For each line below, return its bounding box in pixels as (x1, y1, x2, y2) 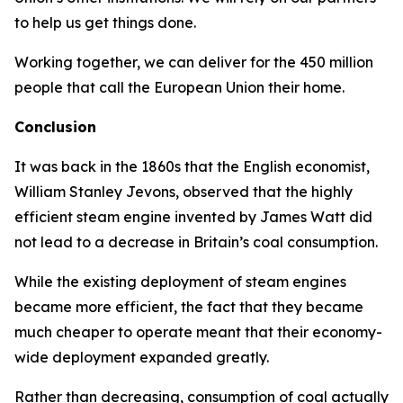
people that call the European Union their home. (14, 78, 345, 96)
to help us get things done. (14, 13, 196, 31)
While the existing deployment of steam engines (14, 273, 346, 291)
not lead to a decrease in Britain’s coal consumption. (14, 233, 378, 251)
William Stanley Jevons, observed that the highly (14, 183, 353, 201)
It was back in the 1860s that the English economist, (14, 157, 370, 175)
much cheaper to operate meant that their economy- (14, 323, 382, 341)
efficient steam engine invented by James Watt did (14, 208, 372, 226)
